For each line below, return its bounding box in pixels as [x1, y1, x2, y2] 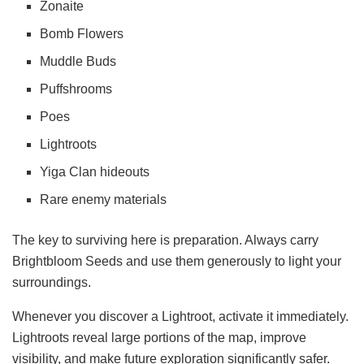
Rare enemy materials [40, 192, 167, 206]
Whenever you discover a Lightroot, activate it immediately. [12, 309, 349, 323]
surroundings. [12, 275, 91, 289]
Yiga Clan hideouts [40, 164, 150, 179]
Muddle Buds [40, 54, 117, 68]
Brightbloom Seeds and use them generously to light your [12, 253, 341, 268]
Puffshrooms [40, 81, 113, 96]
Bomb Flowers [40, 26, 124, 41]
